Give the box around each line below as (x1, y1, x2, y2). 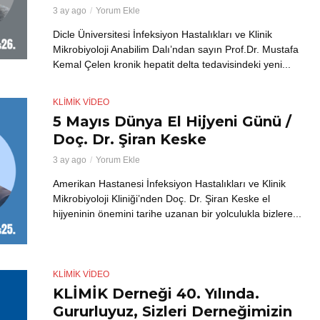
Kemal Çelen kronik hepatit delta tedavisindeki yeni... (53, 59, 291, 71)
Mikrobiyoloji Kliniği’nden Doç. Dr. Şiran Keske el (53, 192, 270, 204)
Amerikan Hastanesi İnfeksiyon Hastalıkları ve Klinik (53, 177, 286, 189)
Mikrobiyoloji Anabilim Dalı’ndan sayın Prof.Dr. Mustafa (53, 44, 299, 56)
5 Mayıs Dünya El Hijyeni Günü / (53, 112, 291, 130)
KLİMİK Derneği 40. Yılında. (53, 284, 259, 302)
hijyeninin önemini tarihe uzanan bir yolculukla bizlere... (53, 207, 301, 219)
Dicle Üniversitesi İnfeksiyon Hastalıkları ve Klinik (53, 29, 272, 41)
